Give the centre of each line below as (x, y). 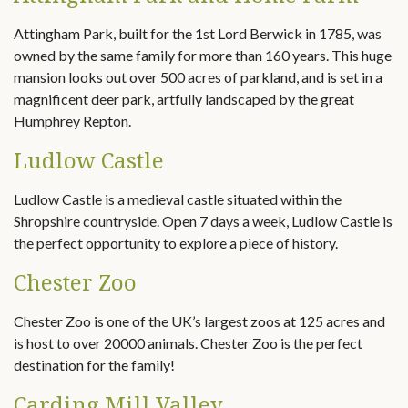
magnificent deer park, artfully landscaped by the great (184, 99)
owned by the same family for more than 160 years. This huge (203, 55)
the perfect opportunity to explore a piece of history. (176, 243)
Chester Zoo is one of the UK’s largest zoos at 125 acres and (199, 321)
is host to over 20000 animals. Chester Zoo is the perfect (188, 343)
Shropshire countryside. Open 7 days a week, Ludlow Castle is (203, 221)
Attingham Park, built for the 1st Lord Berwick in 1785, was (198, 33)
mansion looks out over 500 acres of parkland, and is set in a (198, 77)
